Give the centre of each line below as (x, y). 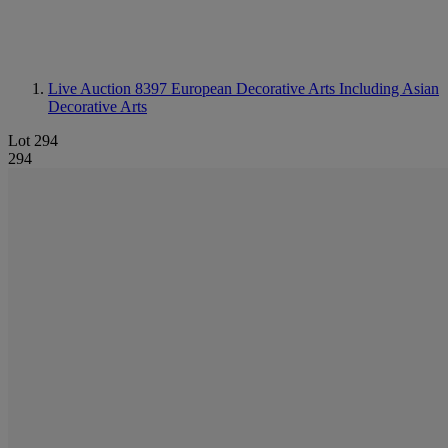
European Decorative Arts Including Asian (305, 88)
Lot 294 (33, 140)
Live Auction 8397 (109, 88)
